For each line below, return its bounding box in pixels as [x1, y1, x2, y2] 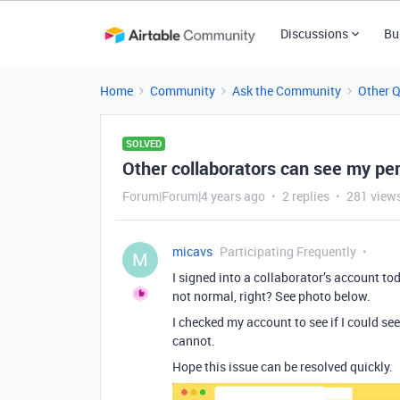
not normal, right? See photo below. [172, 287, 371, 304]
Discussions [279, 25, 348, 42]
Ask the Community [232, 82, 341, 99]
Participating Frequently [220, 243, 356, 260]
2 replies [282, 187, 329, 204]
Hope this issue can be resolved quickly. [172, 358, 393, 375]
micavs [172, 243, 212, 260]
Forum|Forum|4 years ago [122, 187, 265, 204]
